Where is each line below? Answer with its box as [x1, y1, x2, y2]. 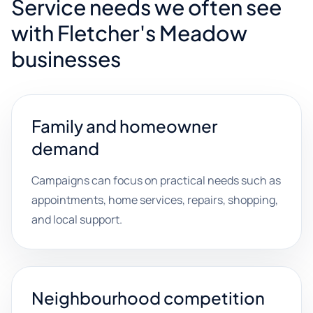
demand [31, 138, 99, 159]
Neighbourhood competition [31, 287, 265, 308]
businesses [11, 45, 121, 72]
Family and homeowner [31, 115, 217, 136]
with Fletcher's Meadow [11, 20, 247, 46]
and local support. [31, 212, 122, 227]
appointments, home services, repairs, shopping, [31, 192, 278, 208]
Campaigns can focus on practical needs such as [31, 173, 281, 188]
